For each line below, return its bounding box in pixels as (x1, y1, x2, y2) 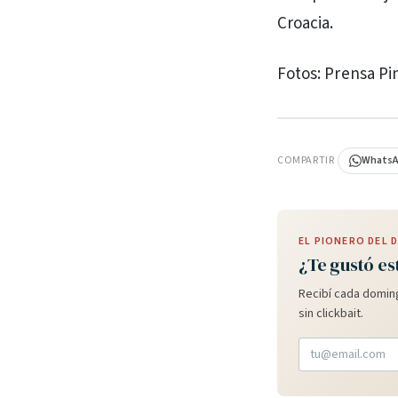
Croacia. (277, 12, 334, 36)
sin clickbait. (298, 305, 363, 322)
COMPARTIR (277, 153, 335, 168)
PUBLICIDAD (291, 122, 340, 134)
